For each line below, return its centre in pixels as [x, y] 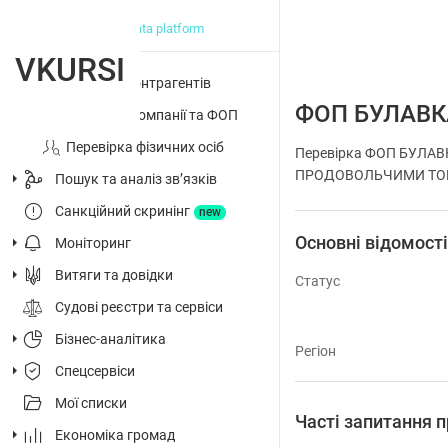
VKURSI [70, 70]
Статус [317, 281]
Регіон [315, 351]
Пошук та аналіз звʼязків [136, 179]
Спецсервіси [95, 371]
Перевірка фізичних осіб [145, 147]
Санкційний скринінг [122, 211]
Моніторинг [93, 243]
